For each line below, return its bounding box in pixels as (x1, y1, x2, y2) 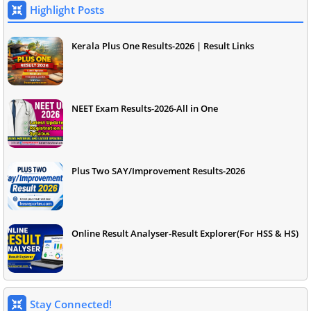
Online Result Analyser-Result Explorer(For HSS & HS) (72, 227, 299, 240)
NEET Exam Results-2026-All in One (72, 102, 218, 115)
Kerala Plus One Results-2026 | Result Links (72, 40, 254, 53)
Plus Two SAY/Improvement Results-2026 (72, 165, 245, 178)
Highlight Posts (30, 3, 104, 17)
